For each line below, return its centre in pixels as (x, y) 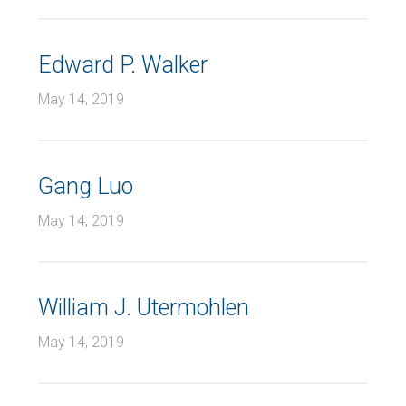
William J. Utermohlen (144, 308)
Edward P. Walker (123, 65)
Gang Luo (86, 186)
